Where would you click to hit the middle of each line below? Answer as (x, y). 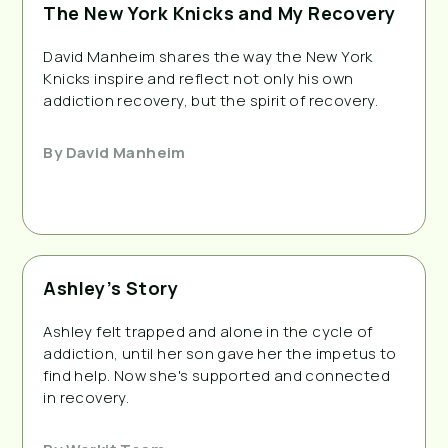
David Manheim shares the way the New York (208, 56)
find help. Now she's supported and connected (216, 375)
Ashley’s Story (110, 287)
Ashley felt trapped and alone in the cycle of (208, 331)
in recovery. (86, 397)
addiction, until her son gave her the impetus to (220, 353)
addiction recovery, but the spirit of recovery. (211, 100)
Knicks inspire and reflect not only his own (198, 78)
